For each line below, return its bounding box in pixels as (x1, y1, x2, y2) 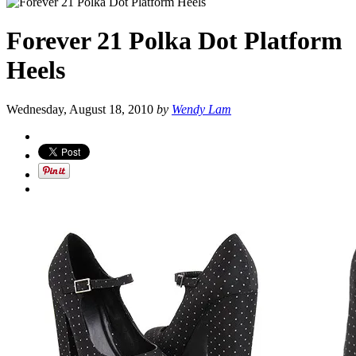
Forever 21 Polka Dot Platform (6, 26, 342, 56)
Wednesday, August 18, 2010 (6, 102, 157, 116)
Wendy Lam (172, 102, 231, 116)
